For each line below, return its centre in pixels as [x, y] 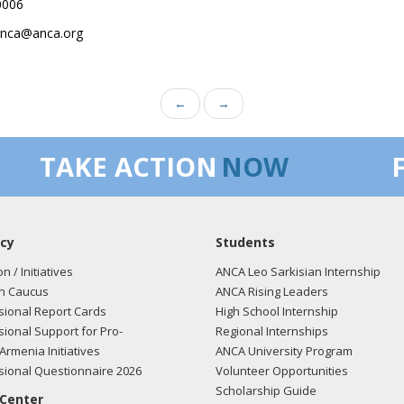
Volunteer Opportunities [282, 371]
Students [245, 242]
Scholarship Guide [266, 390]
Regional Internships [272, 331]
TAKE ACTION [129, 166]
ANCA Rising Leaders [272, 291]
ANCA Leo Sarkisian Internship [298, 271]
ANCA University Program [284, 351]
